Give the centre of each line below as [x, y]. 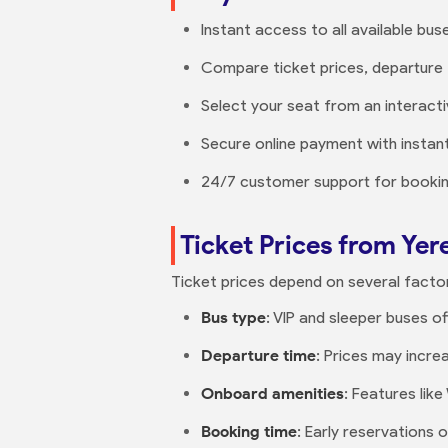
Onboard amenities [272, 393]
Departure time [258, 355]
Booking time [249, 431]
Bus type [233, 317]
